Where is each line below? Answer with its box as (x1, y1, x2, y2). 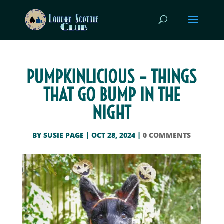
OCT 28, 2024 (91, 130, 136, 140)
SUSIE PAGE (43, 130, 84, 140)
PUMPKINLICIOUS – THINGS (26, 65, 197, 88)
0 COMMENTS (143, 130, 191, 140)
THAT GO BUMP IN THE (43, 83, 180, 106)
